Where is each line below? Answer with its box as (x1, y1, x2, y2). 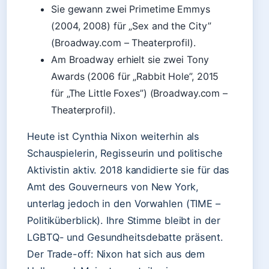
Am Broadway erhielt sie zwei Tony (51, 53, 209, 65)
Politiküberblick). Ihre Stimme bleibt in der (27, 214, 220, 226)
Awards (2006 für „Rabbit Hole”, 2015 (51, 70, 219, 82)
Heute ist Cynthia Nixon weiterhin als (27, 130, 200, 142)
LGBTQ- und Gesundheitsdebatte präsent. (27, 231, 224, 243)
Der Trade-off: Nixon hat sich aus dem (27, 248, 205, 260)
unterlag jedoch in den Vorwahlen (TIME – (27, 198, 220, 210)
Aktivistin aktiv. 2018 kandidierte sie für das (27, 164, 230, 176)
